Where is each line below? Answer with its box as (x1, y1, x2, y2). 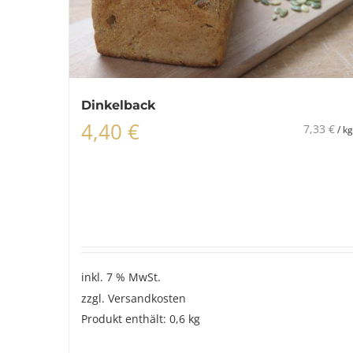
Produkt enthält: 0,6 (81, 311, 188, 326)
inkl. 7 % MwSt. (81, 269, 161, 284)
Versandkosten (108, 290, 186, 306)
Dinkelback (81, 98, 155, 113)
